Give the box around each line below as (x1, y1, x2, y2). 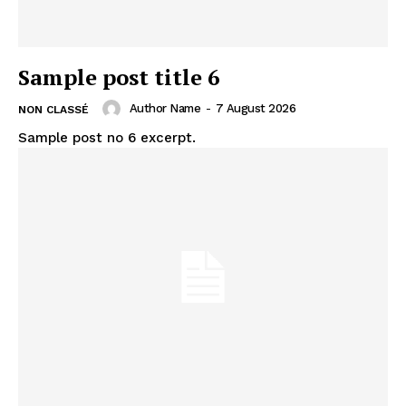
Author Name (129, 101, 200, 116)
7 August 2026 (215, 101, 295, 116)
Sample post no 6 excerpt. (18, 130, 196, 147)
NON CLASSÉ (18, 103, 89, 117)
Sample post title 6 (18, 63, 220, 92)
